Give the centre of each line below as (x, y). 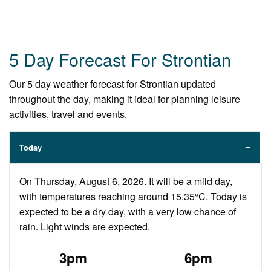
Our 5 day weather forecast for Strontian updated (113, 83)
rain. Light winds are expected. (85, 226)
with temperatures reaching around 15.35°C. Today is (133, 196)
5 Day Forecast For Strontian (120, 59)
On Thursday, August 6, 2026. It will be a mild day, (126, 181)
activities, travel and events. (68, 114)
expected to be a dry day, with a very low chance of (128, 211)
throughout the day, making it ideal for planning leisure (125, 99)
